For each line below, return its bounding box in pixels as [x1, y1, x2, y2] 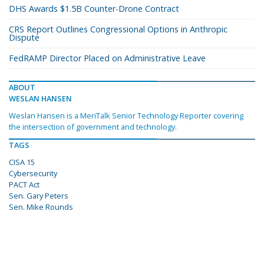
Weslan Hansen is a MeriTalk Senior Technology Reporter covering [9, 110, 243, 121]
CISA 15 [9, 156, 35, 167]
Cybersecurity [9, 167, 57, 179]
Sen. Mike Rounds [9, 201, 73, 212]
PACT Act [9, 179, 39, 190]
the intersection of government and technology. [9, 121, 177, 132]
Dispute [9, 31, 39, 43]
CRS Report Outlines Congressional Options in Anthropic [9, 23, 227, 35]
